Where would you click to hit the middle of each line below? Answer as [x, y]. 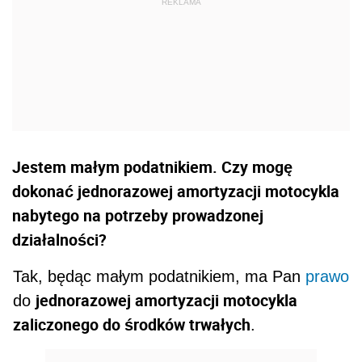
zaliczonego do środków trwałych [132, 325]
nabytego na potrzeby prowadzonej [138, 216]
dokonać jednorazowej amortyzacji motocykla [176, 192]
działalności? [59, 240]
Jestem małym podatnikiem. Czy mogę [152, 167]
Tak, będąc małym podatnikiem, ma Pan [160, 277]
